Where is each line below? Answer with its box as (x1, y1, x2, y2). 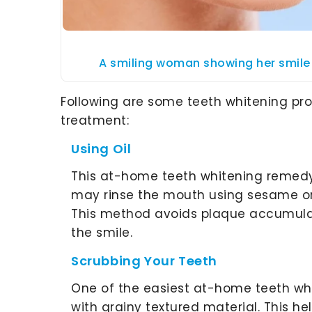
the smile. (71, 224, 132, 241)
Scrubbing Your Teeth (71, 251, 217, 270)
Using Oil (71, 139, 132, 157)
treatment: (61, 111, 129, 129)
